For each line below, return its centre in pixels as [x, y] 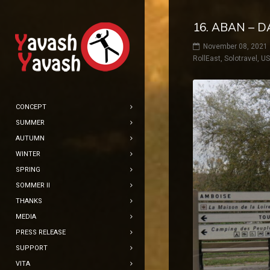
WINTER [28, 154]
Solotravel [241, 59]
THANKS [29, 201]
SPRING [28, 170]
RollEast [207, 59]
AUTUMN [30, 138]
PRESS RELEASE [41, 232]
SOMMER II [33, 185]
